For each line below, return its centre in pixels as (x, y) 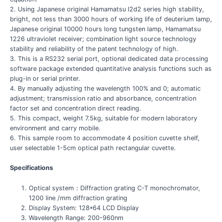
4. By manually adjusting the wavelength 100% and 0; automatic (105, 88)
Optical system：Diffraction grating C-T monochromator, (114, 188)
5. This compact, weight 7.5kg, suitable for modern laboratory (103, 118)
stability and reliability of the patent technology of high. (94, 49)
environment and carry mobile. (55, 128)
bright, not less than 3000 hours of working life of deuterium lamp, (111, 19)
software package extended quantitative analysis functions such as (111, 68)
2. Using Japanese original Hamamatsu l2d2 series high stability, (107, 9)
